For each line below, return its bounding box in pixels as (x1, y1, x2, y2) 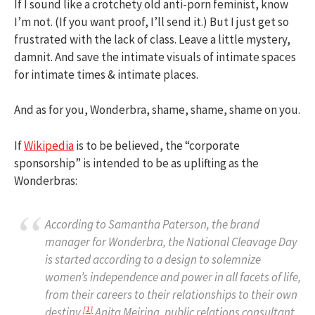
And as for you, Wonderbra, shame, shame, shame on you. (14, 102, 300, 117)
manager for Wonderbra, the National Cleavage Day (45, 234, 297, 250)
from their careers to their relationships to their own (45, 287, 297, 302)
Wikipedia (24, 137, 74, 153)
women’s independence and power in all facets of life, (45, 269, 301, 285)
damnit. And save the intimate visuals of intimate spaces (14, 49, 296, 65)
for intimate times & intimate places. (14, 66, 198, 82)
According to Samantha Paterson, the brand (45, 217, 259, 232)
